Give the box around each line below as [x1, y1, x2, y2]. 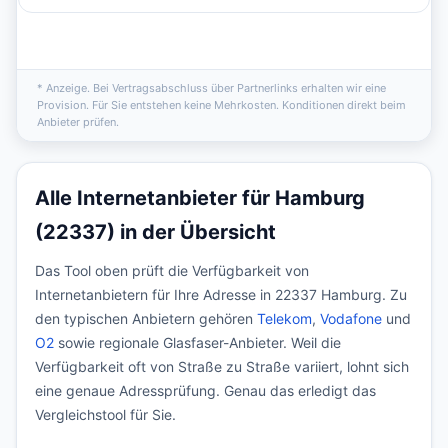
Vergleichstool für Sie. [35, 406, 176, 423]
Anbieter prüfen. [37, 115, 119, 129]
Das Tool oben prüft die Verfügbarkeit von [35, 262, 309, 279]
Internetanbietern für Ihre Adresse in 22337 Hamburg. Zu [35, 286, 407, 303]
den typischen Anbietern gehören [35, 310, 257, 327]
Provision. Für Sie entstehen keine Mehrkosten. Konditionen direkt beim [37, 98, 406, 112]
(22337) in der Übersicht [35, 220, 276, 244]
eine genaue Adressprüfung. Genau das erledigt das [35, 382, 376, 399]
